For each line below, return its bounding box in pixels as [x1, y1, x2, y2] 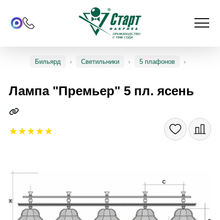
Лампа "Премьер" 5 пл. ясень [8, 84, 194, 98]
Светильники [81, 57, 119, 65]
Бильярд [35, 57, 61, 65]
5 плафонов [139, 57, 175, 65]
